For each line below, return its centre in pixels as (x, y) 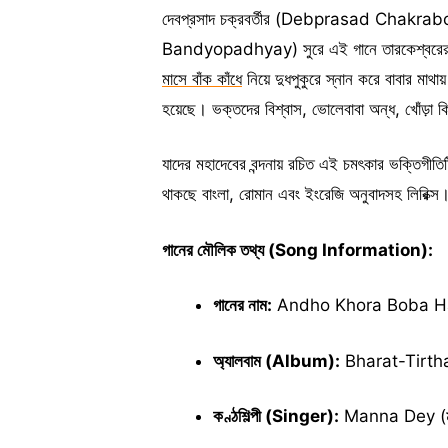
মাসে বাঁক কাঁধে (202, 78)
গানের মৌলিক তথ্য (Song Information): (297, 249)
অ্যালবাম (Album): (276, 360)
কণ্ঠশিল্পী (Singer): (276, 416)
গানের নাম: (242, 305)
